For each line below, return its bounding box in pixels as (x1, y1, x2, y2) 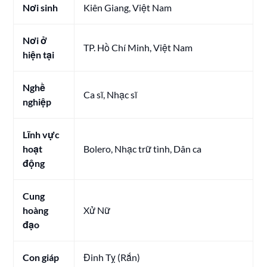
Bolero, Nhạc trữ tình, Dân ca (83, 142, 202, 154)
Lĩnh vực (23, 128, 60, 140)
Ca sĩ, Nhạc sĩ (83, 88, 138, 100)
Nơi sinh (23, 1, 58, 13)
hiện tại (23, 48, 55, 60)
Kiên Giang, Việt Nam (83, 1, 172, 13)
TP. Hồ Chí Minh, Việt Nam (83, 41, 193, 53)
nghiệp (23, 95, 52, 107)
